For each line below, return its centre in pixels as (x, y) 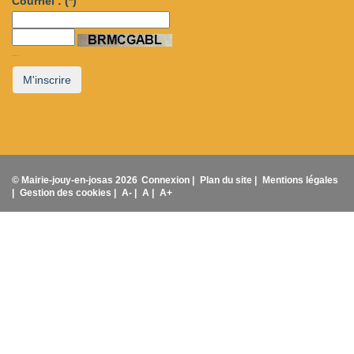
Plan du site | (230, 180)
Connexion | (169, 180)
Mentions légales (300, 180)
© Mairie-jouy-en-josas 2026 (76, 180)
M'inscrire (47, 80)
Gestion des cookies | (69, 193)
